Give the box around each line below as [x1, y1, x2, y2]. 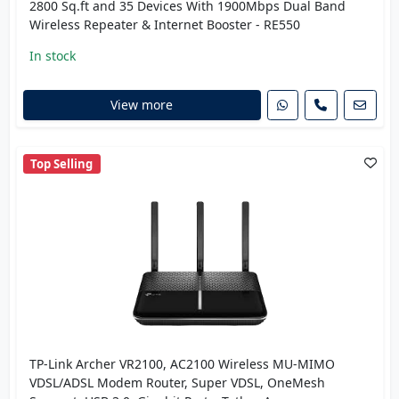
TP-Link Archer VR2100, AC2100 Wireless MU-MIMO [28, 355, 335, 373]
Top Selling [30, 155, 94, 172]
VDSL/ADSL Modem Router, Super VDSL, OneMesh [28, 374, 325, 392]
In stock [28, 47, 76, 65]
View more [110, 96, 173, 114]
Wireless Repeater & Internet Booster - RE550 [28, 16, 300, 34]
